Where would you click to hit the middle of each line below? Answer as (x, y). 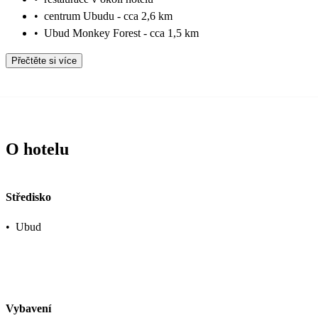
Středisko (28, 197)
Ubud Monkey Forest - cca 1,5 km (121, 33)
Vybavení (28, 308)
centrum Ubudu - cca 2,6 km (108, 16)
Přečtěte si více (44, 60)
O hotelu (37, 149)
